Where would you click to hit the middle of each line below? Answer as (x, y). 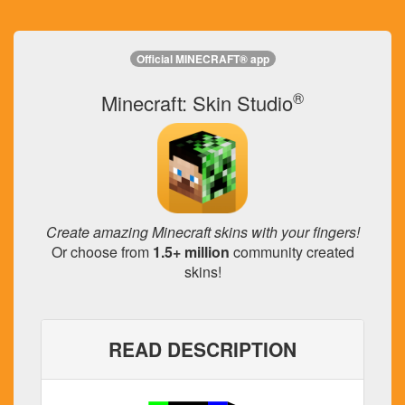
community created (292, 252)
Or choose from (102, 252)
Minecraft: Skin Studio (197, 103)
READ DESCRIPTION (202, 349)
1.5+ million (191, 252)
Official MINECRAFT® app (202, 59)
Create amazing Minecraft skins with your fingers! (202, 232)
